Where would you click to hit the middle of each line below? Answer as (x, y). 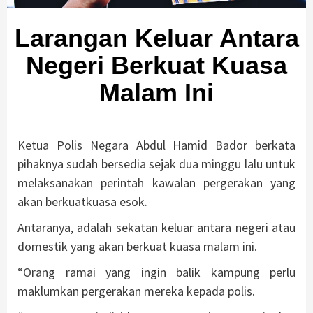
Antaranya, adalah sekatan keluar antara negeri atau (156, 228)
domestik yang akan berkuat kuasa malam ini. (137, 247)
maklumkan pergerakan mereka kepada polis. (136, 291)
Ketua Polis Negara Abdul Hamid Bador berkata (156, 145)
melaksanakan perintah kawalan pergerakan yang (156, 183)
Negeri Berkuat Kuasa (156, 66)
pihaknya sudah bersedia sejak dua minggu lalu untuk (156, 164)
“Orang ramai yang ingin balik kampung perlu (156, 272)
